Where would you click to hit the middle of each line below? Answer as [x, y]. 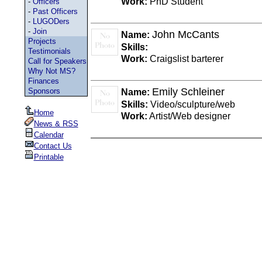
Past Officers [55, 11]
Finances [43, 81]
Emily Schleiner [188, 92]
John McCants [185, 34]
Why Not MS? [51, 71]
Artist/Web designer [189, 116]
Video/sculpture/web [191, 104]
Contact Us [53, 146]
